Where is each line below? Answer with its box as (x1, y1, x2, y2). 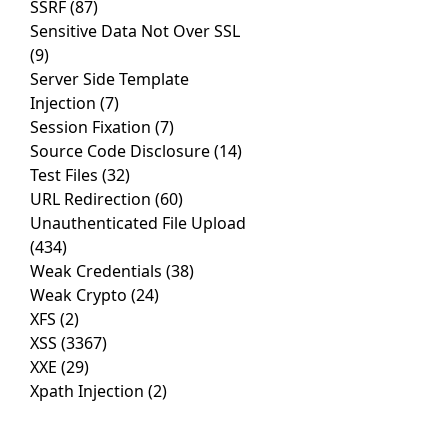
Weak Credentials (30, 260, 166, 283)
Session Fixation (30, 116, 155, 139)
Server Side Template (30, 68, 189, 91)
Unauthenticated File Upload (30, 212, 246, 235)
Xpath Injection (30, 380, 148, 403)
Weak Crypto (30, 284, 131, 307)
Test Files (30, 164, 102, 187)
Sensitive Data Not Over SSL (30, 20, 240, 43)
